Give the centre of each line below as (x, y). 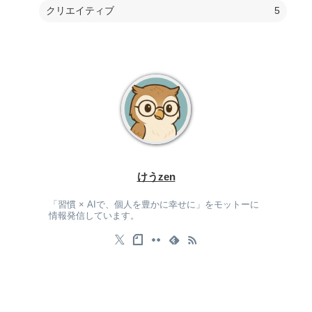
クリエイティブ (80, 11)
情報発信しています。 (94, 216)
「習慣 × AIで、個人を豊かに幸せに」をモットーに (154, 205)
